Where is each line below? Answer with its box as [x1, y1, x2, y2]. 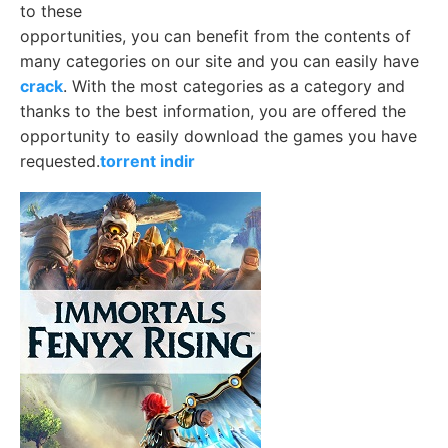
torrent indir [100, 151, 195, 172]
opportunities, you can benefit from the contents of [20, 26, 411, 47]
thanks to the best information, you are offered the [20, 101, 406, 122]
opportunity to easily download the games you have [20, 126, 417, 147]
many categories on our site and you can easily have [20, 51, 419, 72]
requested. [20, 151, 100, 172]
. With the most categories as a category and [63, 76, 405, 97]
